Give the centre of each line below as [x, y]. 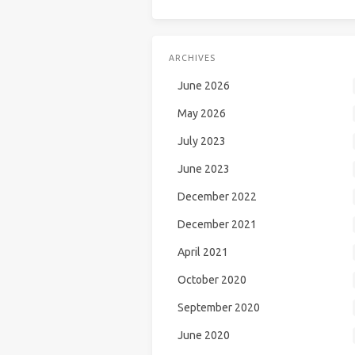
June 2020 [203, 335]
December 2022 [217, 197]
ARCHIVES [193, 57]
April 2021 [202, 252]
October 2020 [212, 280]
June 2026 [203, 86]
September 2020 [218, 307]
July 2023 [201, 141]
